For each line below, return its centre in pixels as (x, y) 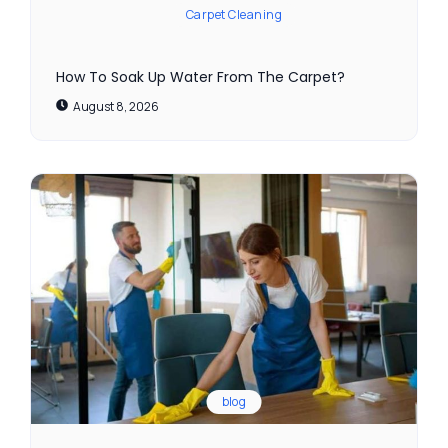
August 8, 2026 (116, 107)
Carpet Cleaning (234, 15)
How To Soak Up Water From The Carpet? (200, 77)
